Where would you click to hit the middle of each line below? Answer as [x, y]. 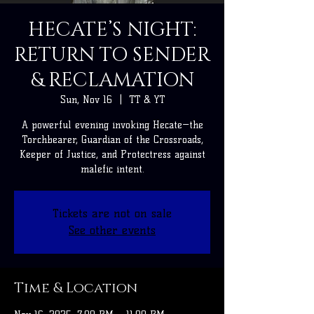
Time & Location [76, 288]
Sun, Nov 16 [86, 100]
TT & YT [146, 100]
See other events [112, 231]
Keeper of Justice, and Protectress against [112, 155]
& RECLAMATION [112, 81]
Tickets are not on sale [112, 214]
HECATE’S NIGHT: [112, 30]
